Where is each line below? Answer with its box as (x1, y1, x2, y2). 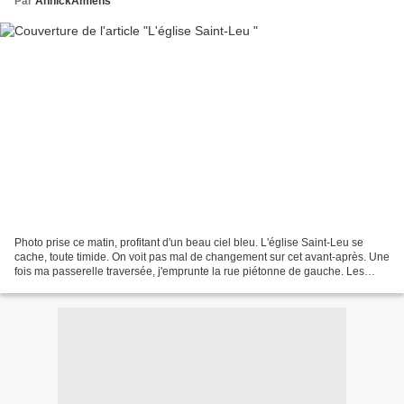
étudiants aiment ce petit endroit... (14, 279, 179, 292)
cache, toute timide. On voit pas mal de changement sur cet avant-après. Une (14, 250, 390, 263)
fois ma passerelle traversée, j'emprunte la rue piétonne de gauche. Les (14, 264, 364, 278)
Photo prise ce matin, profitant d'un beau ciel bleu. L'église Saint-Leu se (14, 235, 363, 249)
